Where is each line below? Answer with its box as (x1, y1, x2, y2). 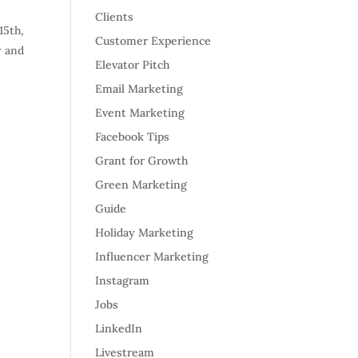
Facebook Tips (95, 129, 170, 144)
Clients (95, 10, 134, 24)
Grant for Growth (95, 153, 189, 168)
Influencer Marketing (95, 249, 209, 264)
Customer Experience (95, 34, 212, 48)
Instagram (95, 273, 150, 288)
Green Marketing (95, 177, 188, 192)
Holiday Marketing (95, 225, 194, 240)
